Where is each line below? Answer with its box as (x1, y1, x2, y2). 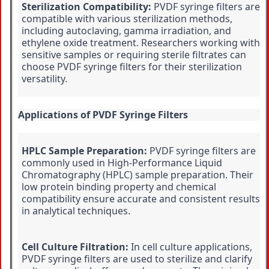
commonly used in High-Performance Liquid (22, 156, 222, 170)
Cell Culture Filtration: (22, 240, 128, 254)
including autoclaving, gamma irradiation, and (22, 24, 231, 38)
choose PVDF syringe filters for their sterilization (22, 60, 242, 74)
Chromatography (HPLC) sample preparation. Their (22, 168, 253, 182)
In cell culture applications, (128, 240, 252, 254)
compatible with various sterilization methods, (22, 12, 232, 26)
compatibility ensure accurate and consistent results (22, 192, 260, 206)
